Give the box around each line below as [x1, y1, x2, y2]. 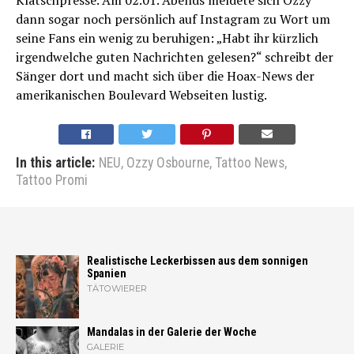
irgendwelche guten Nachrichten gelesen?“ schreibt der [16, 47, 333, 66]
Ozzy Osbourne [126, 154, 209, 171]
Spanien [87, 266, 126, 281]
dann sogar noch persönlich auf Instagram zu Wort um [16, 9, 330, 28]
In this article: [16, 154, 95, 171]
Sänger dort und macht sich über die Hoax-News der [16, 66, 314, 85]
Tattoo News [215, 154, 284, 171]
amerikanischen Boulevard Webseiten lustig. [16, 85, 267, 104]
